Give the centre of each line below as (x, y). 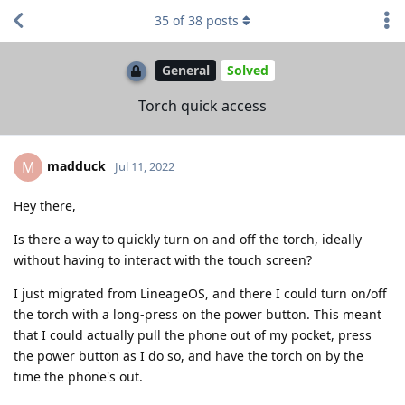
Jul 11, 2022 (145, 166)
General (185, 71)
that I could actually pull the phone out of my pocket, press (193, 334)
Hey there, (45, 205)
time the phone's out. (78, 376)
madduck (76, 165)
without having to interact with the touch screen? (163, 259)
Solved (247, 71)
